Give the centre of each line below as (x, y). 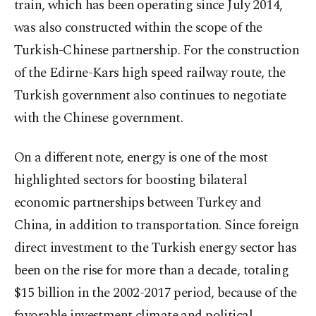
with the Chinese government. (99, 118)
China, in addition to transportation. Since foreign (157, 225)
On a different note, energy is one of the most (141, 158)
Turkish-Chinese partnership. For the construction (157, 50)
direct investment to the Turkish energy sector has (156, 248)
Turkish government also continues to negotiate (150, 96)
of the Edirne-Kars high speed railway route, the (150, 73)
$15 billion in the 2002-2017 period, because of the (156, 293)
